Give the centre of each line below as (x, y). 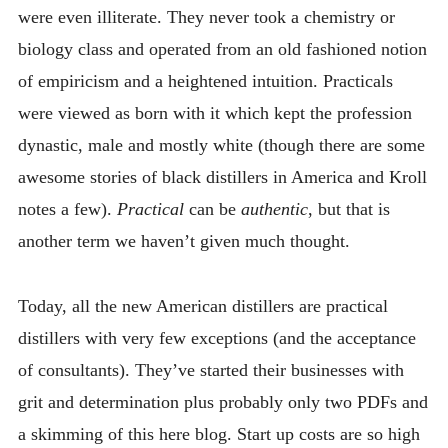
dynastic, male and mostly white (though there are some (221, 145)
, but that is (348, 209)
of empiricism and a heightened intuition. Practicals (205, 81)
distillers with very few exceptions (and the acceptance (216, 337)
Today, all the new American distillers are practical (202, 305)
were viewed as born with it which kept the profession (214, 113)
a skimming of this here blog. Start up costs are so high (218, 433)
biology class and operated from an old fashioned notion (222, 49)
